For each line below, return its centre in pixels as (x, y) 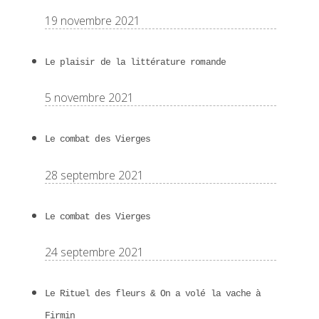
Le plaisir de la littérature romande (135, 62)
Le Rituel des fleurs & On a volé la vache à (153, 294)
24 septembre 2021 (94, 252)
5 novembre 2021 (89, 98)
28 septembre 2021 (94, 175)
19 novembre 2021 (93, 20)
